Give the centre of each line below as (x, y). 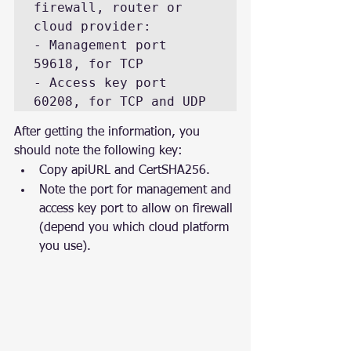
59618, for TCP (89, 63)
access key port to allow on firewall (138, 209)
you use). (65, 246)
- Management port (100, 45)
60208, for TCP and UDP (120, 101)
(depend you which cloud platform (136, 228)
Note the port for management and (137, 190)
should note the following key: (98, 151)
